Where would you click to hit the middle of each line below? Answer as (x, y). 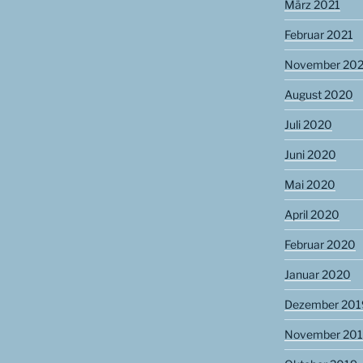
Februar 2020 (320, 245)
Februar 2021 (318, 35)
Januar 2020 (317, 275)
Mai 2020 (310, 185)
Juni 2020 (310, 155)
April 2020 (312, 215)
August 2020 (318, 95)
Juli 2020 (308, 125)
